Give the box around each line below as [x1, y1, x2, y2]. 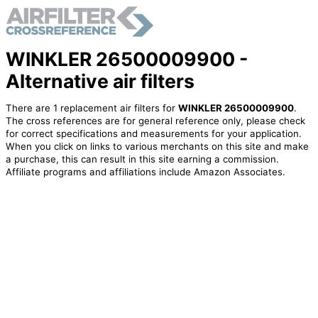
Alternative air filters [5, 69, 194, 92]
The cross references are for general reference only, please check [5, 115, 305, 127]
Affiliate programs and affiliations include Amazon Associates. [5, 166, 285, 178]
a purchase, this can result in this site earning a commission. [5, 153, 279, 165]
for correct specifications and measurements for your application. [5, 128, 302, 140]
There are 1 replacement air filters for [5, 102, 178, 114]
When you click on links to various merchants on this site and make [5, 141, 309, 153]
